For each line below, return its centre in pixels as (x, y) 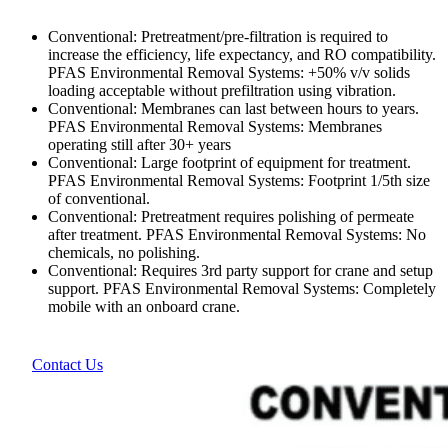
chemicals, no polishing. (124, 252)
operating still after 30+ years (139, 144)
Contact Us (67, 364)
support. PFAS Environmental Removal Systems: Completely (242, 288)
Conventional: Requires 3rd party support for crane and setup (240, 270)
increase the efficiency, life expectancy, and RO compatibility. (242, 54)
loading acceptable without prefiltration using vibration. (222, 90)
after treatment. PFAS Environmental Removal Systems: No (237, 234)
